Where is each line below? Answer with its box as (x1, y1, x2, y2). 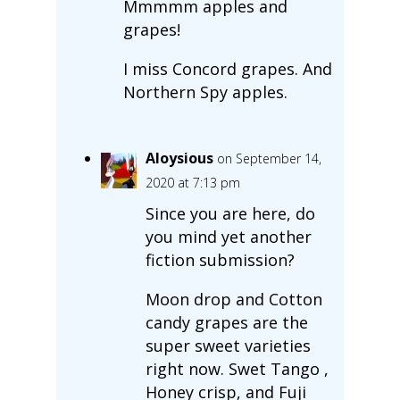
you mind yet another (145, 225, 312, 247)
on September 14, (216, 149, 321, 167)
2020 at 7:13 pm (145, 173, 240, 191)
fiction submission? (145, 248, 295, 271)
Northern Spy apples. (122, 80, 287, 103)
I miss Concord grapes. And (122, 57, 332, 79)
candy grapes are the (145, 311, 308, 333)
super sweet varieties (145, 334, 311, 356)
